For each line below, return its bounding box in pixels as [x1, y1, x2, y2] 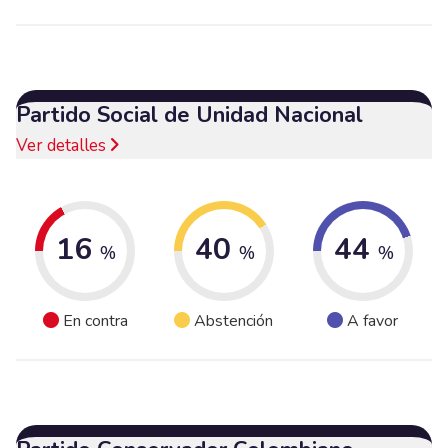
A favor [347, 310, 399, 333]
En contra [62, 310, 128, 333]
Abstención [194, 310, 274, 333]
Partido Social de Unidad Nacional [16, 99, 363, 130]
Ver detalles [16, 133, 110, 157]
